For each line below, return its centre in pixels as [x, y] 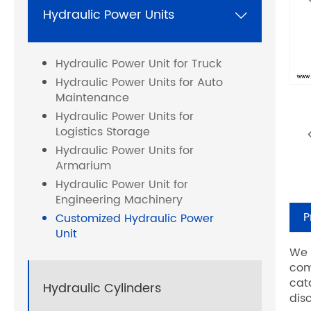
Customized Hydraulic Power [135, 219]
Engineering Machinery [119, 200]
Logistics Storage [103, 132]
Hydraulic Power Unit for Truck [138, 64]
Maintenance [92, 98]
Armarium [83, 166]
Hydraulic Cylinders [102, 288]
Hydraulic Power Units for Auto [139, 83]
